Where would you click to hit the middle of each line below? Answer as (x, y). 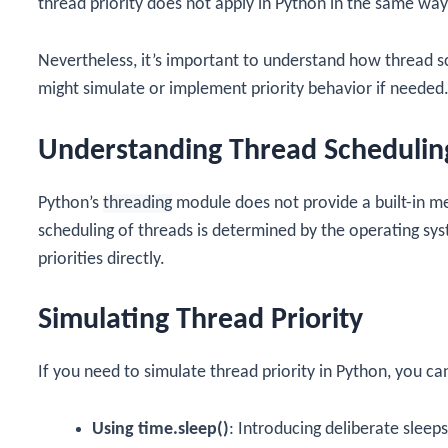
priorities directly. (101, 259)
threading (137, 203)
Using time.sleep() (160, 430)
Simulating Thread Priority (200, 321)
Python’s (70, 203)
